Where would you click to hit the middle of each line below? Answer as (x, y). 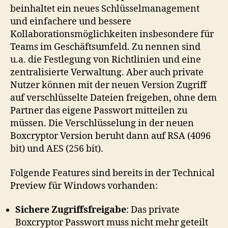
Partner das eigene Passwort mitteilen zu (99, 111)
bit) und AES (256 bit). (57, 149)
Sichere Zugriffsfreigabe (71, 210)
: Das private (153, 210)
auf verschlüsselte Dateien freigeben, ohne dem (113, 98)
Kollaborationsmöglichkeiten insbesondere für (112, 34)
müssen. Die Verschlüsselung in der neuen (102, 123)
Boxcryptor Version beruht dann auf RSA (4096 (110, 136)
